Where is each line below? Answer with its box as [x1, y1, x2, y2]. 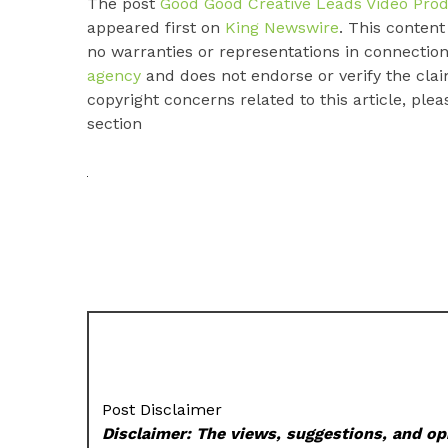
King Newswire [225, 17, 339, 37]
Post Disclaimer [102, 399, 223, 419]
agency [87, 65, 141, 85]
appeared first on [87, 17, 225, 37]
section [87, 113, 142, 133]
